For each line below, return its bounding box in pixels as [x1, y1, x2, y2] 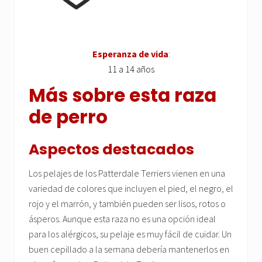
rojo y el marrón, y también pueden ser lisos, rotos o [29, 198, 226, 210]
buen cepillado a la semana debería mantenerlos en [29, 243, 229, 256]
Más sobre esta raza [29, 82, 216, 109]
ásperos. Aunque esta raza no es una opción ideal [29, 213, 216, 225]
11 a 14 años [108, 63, 154, 75]
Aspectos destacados [29, 139, 194, 160]
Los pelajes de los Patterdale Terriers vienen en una [29, 167, 225, 180]
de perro [29, 104, 108, 130]
